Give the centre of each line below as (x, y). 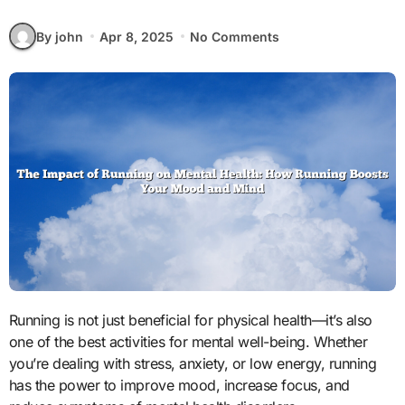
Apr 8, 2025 (136, 36)
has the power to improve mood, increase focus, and (179, 385)
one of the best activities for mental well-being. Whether (188, 341)
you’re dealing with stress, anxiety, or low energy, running (193, 363)
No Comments (235, 36)
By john (59, 36)
